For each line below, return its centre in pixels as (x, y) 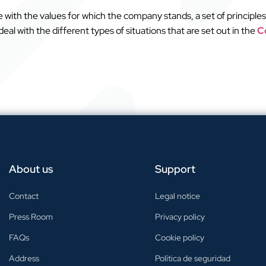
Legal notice (178, 196)
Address (24, 258)
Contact (23, 196)
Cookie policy (180, 237)
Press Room (31, 216)
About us (31, 169)
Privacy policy (180, 216)
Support (175, 169)
